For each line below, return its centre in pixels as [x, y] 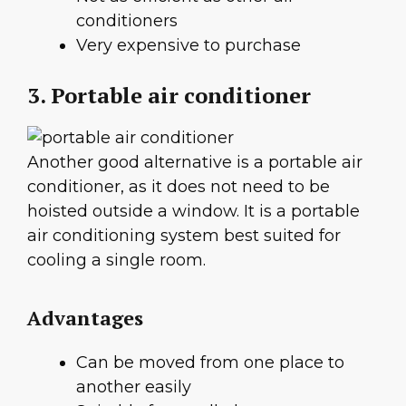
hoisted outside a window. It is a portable [193, 212]
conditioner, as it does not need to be [179, 187]
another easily [134, 387]
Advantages [85, 317]
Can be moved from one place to [210, 362]
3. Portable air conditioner [169, 96]
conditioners [127, 21]
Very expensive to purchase [188, 46]
